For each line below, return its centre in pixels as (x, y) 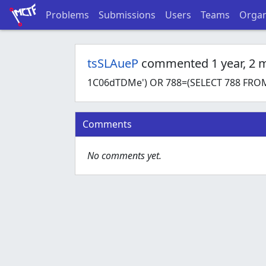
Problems (67, 15)
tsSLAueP (113, 63)
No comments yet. (124, 156)
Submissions (127, 15)
